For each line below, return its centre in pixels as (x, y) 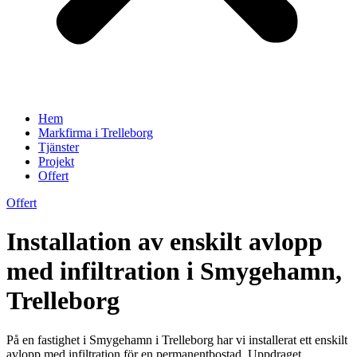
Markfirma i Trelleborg (96, 133)
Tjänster (59, 147)
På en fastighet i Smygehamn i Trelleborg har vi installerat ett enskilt (177, 339)
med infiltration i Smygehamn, (174, 271)
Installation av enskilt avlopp (165, 242)
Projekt (56, 161)
